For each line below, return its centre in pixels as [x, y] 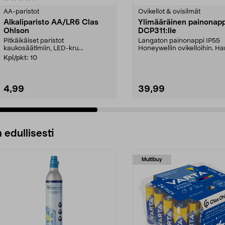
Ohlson [16, 31]
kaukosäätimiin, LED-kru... [43, 48]
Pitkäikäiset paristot [34, 41]
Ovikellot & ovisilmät [169, 12]
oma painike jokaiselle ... [175, 56]
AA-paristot [21, 12]
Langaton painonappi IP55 [179, 41]
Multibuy [152, 159]
